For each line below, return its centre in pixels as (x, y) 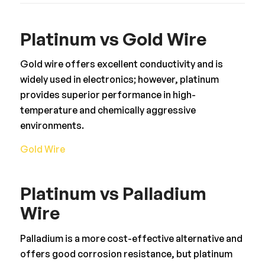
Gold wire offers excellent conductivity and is (121, 64)
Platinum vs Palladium (113, 193)
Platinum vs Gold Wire (113, 38)
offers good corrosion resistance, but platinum (126, 253)
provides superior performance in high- (108, 95)
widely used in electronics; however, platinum (119, 80)
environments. (52, 126)
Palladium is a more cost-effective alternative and (131, 238)
